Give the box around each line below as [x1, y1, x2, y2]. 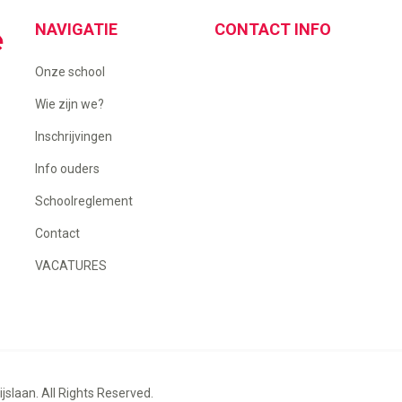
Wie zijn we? [35, 96, 104, 111]
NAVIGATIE [35, 19, 118, 39]
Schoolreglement [35, 193, 133, 208]
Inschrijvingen [35, 128, 112, 144]
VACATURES [35, 258, 107, 273]
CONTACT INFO [214, 19, 331, 39]
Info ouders [35, 161, 100, 176]
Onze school [35, 64, 105, 79]
